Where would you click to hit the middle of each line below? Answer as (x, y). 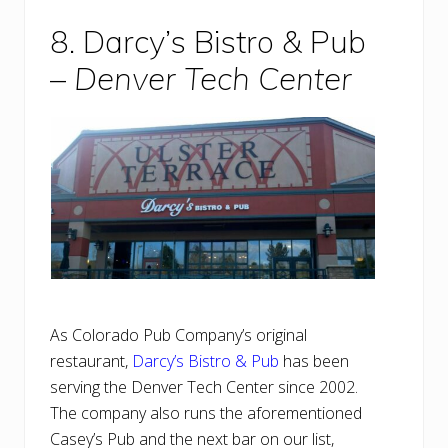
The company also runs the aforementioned (206, 413)
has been (314, 361)
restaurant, (91, 361)
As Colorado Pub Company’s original (178, 335)
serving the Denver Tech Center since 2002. (204, 387)
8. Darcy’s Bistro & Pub (208, 42)
